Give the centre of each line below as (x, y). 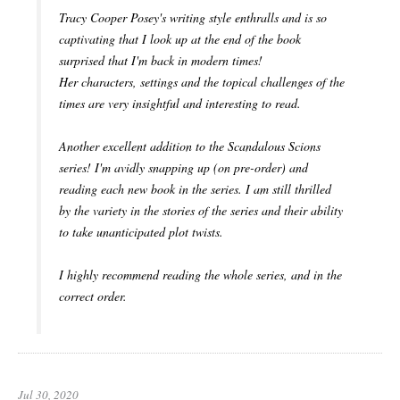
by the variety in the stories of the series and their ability (201, 211)
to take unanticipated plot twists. (141, 232)
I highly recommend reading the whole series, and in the (200, 275)
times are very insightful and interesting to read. (180, 104)
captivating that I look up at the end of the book (180, 39)
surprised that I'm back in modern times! (161, 61)
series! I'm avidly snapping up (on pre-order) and (183, 168)
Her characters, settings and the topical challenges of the (202, 82)
